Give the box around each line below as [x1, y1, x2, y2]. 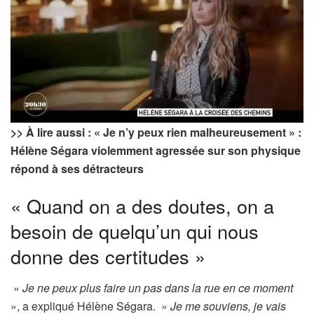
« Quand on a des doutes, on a [11, 192, 274, 220]
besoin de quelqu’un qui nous [11, 217, 259, 245]
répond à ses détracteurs [11, 160, 144, 177]
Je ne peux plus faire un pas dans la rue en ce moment [22, 279, 293, 296]
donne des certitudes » [11, 243, 205, 271]
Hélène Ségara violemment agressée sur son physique [11, 142, 301, 158]
